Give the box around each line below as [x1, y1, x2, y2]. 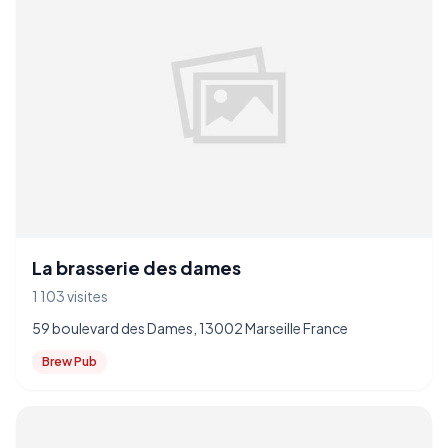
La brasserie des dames [32, 256, 241, 279]
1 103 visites [32, 287, 108, 305]
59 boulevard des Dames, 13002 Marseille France [32, 319, 348, 337]
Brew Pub [42, 354, 97, 369]
